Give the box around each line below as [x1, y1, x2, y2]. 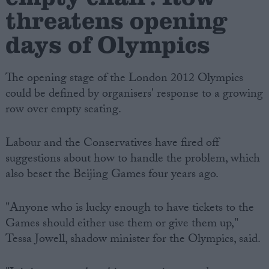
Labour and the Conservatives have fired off [5, 134, 219, 155]
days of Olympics [5, 26, 210, 60]
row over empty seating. [5, 100, 121, 121]
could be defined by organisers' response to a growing [5, 85, 263, 106]
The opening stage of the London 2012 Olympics [5, 69, 243, 90]
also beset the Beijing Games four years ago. [5, 165, 219, 186]
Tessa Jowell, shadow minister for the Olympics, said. [5, 230, 261, 251]
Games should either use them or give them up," [5, 214, 238, 235]
